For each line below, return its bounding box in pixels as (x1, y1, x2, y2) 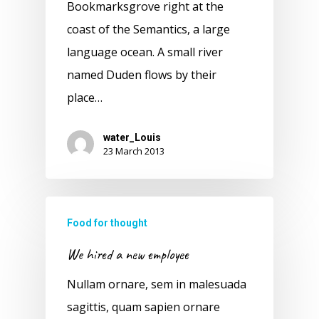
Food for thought (67, 217, 147, 229)
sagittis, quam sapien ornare (67, 299, 220, 315)
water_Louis (103, 132, 161, 144)
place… (67, 90, 103, 106)
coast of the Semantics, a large (67, 21, 230, 38)
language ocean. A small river (67, 44, 223, 61)
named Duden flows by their (67, 67, 216, 83)
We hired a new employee (67, 245, 189, 264)
